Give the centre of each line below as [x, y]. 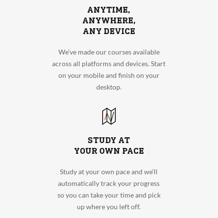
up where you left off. [109, 206]
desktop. [109, 87]
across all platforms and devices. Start [109, 64]
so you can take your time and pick [109, 195]
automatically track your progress [109, 183]
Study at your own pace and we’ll [109, 171]
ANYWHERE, [109, 21]
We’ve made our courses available [109, 52]
